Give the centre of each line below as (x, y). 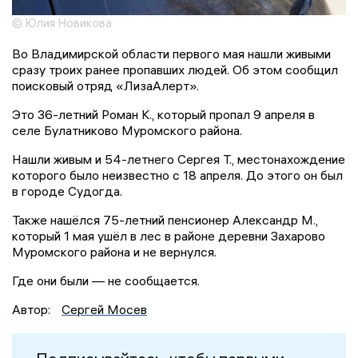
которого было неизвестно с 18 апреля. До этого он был (177, 175)
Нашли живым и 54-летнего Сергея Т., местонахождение (179, 159)
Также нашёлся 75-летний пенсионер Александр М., (165, 220)
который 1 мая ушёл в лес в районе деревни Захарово (169, 236)
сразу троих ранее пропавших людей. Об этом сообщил (175, 70)
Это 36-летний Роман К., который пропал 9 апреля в (163, 115)
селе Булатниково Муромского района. (127, 131)
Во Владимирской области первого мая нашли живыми (171, 54)
